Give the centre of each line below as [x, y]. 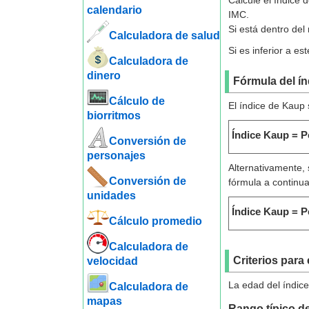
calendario [114, 10]
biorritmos [113, 116]
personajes [116, 156]
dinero [103, 76]
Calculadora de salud [164, 36]
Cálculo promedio [155, 221]
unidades [111, 196]
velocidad [112, 261]
